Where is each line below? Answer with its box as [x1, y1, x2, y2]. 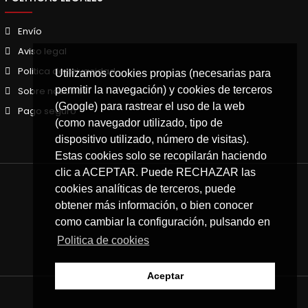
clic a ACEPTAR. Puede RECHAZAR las [55, 166, 256, 179]
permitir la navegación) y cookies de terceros [55, 84, 272, 96]
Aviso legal [17, 44, 67, 58]
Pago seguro [17, 104, 76, 118]
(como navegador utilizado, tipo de [55, 117, 223, 129]
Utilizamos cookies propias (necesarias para [55, 67, 271, 80]
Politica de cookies [57, 234, 150, 247]
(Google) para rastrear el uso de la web [55, 100, 245, 113]
